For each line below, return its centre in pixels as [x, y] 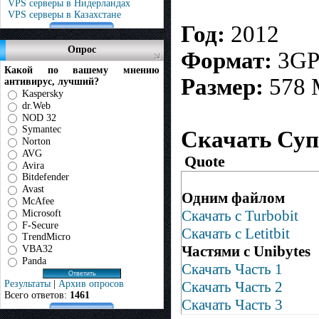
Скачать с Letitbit [236, 234]
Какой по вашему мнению [82, 70]
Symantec [42, 130]
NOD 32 [39, 117]
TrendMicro [46, 237]
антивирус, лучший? [52, 82]
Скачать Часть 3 [232, 305]
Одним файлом [233, 198]
